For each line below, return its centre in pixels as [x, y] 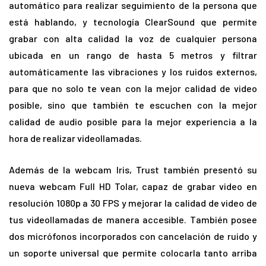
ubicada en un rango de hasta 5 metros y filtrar [133, 55]
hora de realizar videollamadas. [75, 138]
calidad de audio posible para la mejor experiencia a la [133, 122]
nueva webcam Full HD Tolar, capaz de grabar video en [133, 186]
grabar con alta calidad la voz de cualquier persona [133, 39]
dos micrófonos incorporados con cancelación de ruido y [133, 236]
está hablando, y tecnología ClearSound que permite [133, 22]
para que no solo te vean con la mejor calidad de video [133, 88]
